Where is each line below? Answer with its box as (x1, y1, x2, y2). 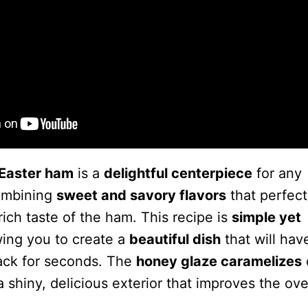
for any (252, 164, 302, 181)
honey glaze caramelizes (135, 252, 302, 269)
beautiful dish (129, 230, 221, 247)
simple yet (231, 208, 301, 225)
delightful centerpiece (103, 164, 252, 181)
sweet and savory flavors (56, 186, 226, 203)
